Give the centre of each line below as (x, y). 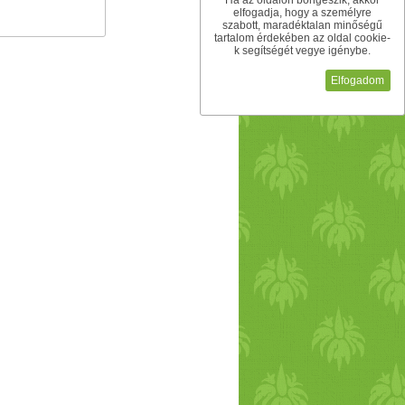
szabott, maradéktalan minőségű (302, 26)
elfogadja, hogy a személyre (302, 13)
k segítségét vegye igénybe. (302, 51)
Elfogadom (358, 80)
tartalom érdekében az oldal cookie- (302, 38)
